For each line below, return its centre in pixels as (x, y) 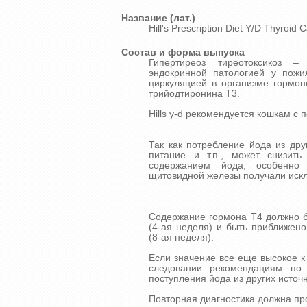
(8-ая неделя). (181, 238)
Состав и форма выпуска (183, 53)
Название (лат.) (158, 18)
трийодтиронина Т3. (194, 94)
